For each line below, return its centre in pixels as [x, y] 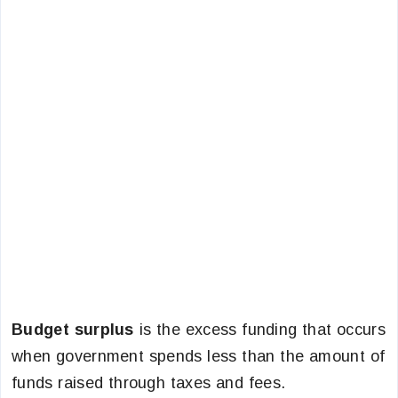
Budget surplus [76, 330]
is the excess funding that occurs [262, 330]
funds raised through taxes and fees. [149, 383]
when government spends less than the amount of [199, 356]
